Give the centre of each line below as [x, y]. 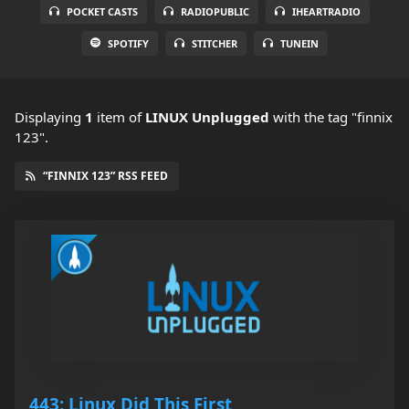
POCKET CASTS [102, 12]
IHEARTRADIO [326, 12]
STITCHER [215, 44]
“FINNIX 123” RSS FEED [105, 176]
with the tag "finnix [331, 117]
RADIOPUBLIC [215, 12]
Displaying [50, 117]
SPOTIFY [128, 44]
